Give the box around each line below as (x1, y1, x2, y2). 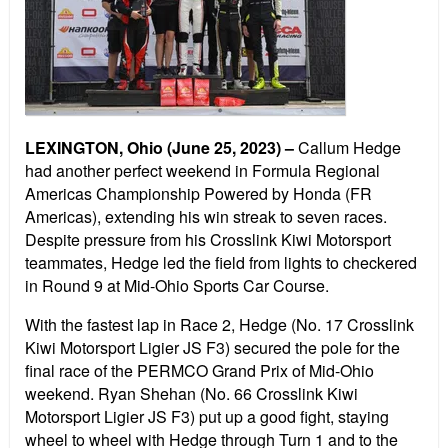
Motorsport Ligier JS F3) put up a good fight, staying (25, 405, 389, 429)
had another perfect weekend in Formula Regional (25, 159, 380, 183)
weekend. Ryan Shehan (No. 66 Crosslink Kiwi (25, 382, 358, 406)
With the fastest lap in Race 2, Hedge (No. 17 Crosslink (25, 313, 414, 337)
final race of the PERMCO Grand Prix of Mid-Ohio (25, 359, 374, 383)
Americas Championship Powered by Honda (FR (25, 182, 372, 206)
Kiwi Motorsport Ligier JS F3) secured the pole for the (25, 336, 400, 360)
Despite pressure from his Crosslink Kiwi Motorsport (25, 228, 391, 252)
